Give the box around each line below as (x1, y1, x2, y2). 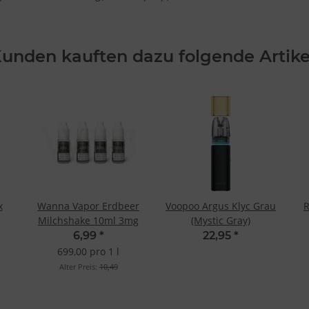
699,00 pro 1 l (57, 245, 119, 259)
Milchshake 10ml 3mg (38, 214, 139, 228)
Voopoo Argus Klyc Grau (166, 199, 276, 213)
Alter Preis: (59, 261, 99, 272)
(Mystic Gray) (191, 214, 250, 228)
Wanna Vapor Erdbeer (37, 199, 139, 213)
